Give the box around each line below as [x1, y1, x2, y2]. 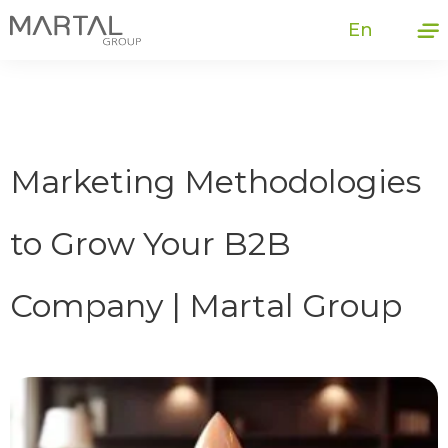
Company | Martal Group [10, 286, 402, 326]
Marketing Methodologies [10, 162, 421, 202]
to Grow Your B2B [10, 224, 291, 264]
